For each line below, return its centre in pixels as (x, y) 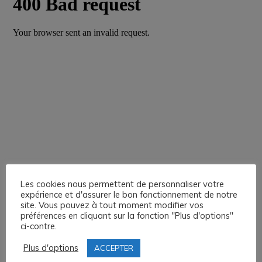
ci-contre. (39, 226)
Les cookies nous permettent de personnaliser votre (122, 184)
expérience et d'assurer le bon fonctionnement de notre (129, 194)
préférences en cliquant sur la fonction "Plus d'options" (127, 215)
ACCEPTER (114, 248)
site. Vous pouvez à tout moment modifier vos (112, 205)
